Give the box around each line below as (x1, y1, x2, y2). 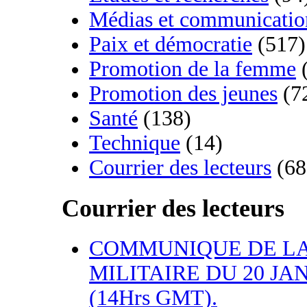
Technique (89, 131, 180, 156)
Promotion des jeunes (89, 82, 278, 106)
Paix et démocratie (89, 32, 252, 57)
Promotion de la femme (89, 57, 296, 82)
